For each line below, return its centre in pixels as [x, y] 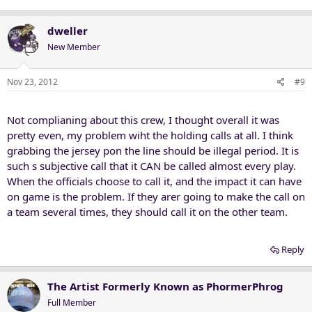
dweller [68, 30]
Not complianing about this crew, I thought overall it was [143, 120]
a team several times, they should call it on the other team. [147, 212]
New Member [74, 47]
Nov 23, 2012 [32, 82]
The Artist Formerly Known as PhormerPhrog [165, 286]
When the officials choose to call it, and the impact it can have [154, 181]
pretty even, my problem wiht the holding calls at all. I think [150, 135]
